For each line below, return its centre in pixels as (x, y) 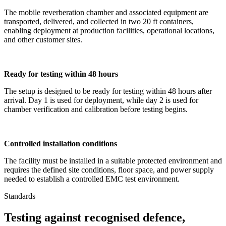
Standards (20, 196)
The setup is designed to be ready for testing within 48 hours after (108, 91)
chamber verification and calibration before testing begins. (97, 109)
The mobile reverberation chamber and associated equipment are (106, 12)
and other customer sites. (44, 39)
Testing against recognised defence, (95, 217)
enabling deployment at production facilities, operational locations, (109, 30)
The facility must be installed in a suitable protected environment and (113, 160)
